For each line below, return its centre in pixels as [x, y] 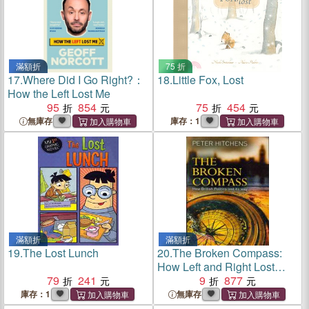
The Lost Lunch [61, 253]
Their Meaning [192, 280]
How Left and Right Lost [216, 267]
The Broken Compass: [227, 253]
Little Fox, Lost [208, 80]
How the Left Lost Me [59, 93]
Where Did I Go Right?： [83, 80]
